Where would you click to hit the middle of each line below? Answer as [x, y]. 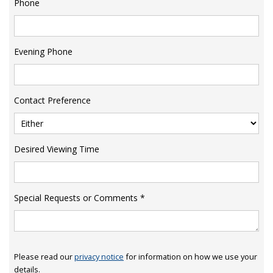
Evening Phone [43, 51]
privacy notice [99, 256]
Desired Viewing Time [57, 149]
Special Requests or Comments [76, 197]
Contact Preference [52, 100]
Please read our [44, 256]
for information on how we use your [190, 256]
